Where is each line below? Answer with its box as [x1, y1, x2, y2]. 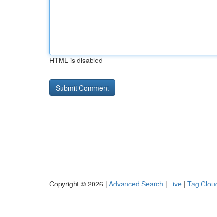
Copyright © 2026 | [49, 179, 109, 188]
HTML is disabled [49, 55, 103, 65]
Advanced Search [109, 179, 163, 188]
